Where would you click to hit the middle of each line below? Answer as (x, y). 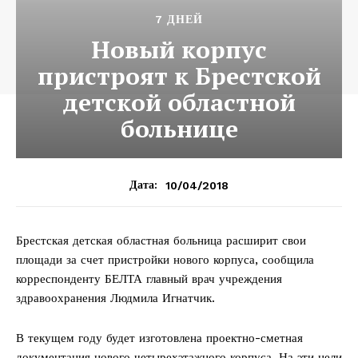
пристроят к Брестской (179, 76)
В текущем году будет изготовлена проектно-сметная (159, 338)
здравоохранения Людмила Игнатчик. (115, 298)
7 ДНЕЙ (179, 20)
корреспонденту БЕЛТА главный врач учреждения (149, 279)
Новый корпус (179, 50)
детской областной (179, 103)
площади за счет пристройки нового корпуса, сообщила (165, 260)
